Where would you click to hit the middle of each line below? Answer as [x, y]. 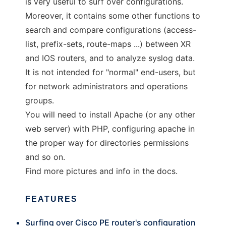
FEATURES [51, 199]
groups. [40, 100]
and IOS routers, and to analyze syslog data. [110, 58]
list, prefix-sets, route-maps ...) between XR [108, 44]
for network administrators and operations [106, 86]
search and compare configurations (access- [111, 30]
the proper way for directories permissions [107, 143]
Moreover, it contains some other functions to [113, 16]
